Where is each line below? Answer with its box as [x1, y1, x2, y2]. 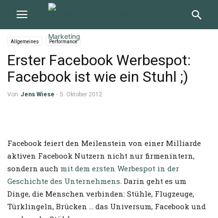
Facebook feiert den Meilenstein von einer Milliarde [7, 138, 201, 148]
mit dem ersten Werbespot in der [60, 163, 179, 173]
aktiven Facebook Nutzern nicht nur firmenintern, [7, 151, 195, 161]
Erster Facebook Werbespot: [7, 52, 191, 69]
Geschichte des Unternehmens [7, 176, 120, 186]
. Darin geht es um [120, 176, 186, 186]
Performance [49, 39, 77, 44]
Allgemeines [11, 39, 39, 44]
